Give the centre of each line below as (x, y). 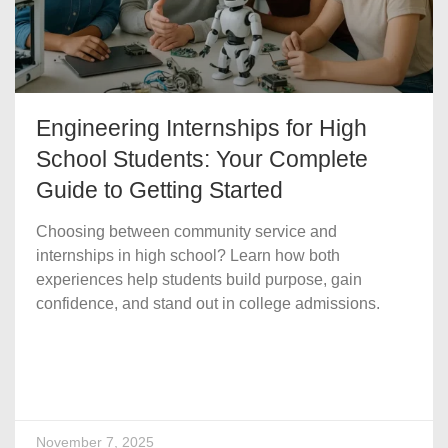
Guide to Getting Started (159, 191)
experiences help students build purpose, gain (199, 280)
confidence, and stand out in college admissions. (208, 304)
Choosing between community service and (186, 232)
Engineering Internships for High (201, 129)
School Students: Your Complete (202, 160)
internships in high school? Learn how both (188, 256)
